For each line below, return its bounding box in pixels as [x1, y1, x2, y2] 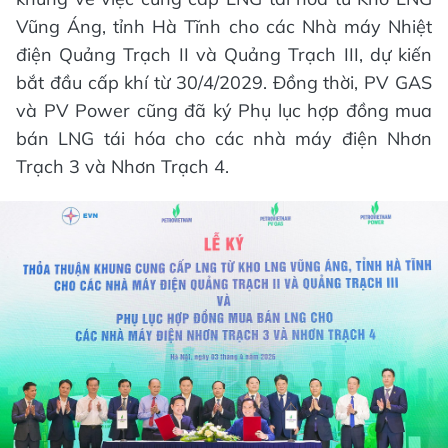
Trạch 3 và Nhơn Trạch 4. [16, 154, 229, 178]
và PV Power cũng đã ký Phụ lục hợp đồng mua [16, 98, 432, 122]
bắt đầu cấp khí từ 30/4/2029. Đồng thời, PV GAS [16, 70, 432, 94]
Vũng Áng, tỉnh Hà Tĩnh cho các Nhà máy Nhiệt [16, 14, 432, 38]
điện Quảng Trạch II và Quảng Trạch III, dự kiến [16, 42, 432, 66]
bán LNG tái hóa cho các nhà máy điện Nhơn [16, 126, 432, 150]
